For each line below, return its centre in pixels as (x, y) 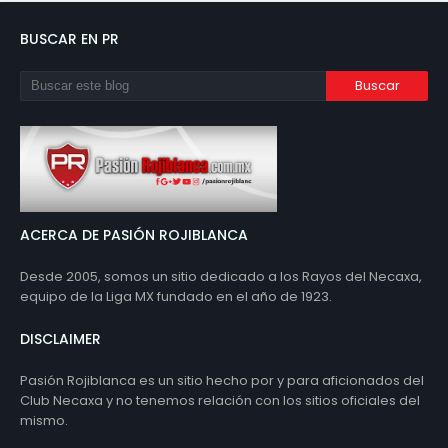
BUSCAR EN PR (69, 39)
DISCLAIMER (60, 339)
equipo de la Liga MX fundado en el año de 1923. (176, 297)
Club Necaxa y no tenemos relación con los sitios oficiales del (220, 401)
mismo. (44, 421)
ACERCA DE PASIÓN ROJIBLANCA (134, 235)
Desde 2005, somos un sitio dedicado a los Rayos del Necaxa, (221, 277)
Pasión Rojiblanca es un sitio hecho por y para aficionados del (222, 381)
